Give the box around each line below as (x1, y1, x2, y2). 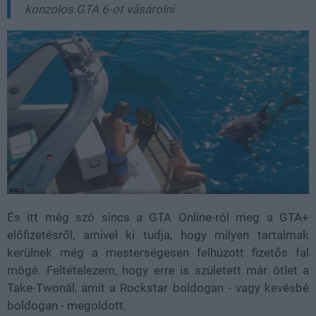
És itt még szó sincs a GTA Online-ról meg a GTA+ (7, 210, 309, 225)
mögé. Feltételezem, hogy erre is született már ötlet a (7, 263, 309, 278)
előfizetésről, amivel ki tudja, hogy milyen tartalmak (7, 228, 309, 243)
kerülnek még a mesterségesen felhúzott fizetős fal (7, 245, 309, 260)
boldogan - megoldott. (7, 298, 126, 313)
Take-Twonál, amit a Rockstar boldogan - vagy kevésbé (7, 281, 309, 296)
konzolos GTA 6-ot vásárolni (25, 1, 174, 16)
